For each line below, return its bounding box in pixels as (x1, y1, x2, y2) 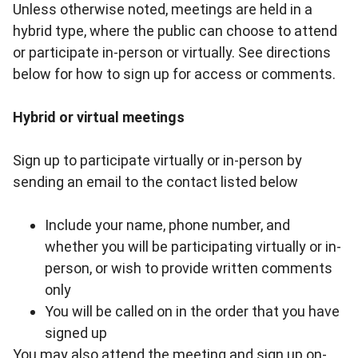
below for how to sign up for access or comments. (13, 66, 336, 83)
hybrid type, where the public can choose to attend (13, 22, 337, 40)
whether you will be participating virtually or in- (45, 238, 341, 256)
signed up (45, 324, 107, 342)
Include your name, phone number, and (45, 217, 290, 234)
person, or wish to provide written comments (45, 260, 332, 277)
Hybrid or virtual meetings (13, 109, 185, 126)
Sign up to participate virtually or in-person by (13, 152, 302, 169)
